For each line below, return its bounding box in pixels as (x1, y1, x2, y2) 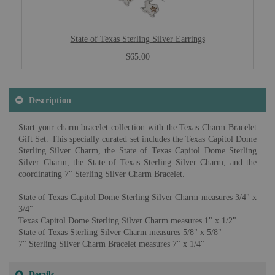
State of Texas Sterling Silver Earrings (70, 34, 205, 44)
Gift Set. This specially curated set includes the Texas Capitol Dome (18, 134, 257, 144)
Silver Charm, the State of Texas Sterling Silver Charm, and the (18, 158, 257, 167)
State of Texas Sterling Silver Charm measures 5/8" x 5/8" (18, 228, 222, 237)
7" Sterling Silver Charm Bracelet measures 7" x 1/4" (18, 239, 204, 249)
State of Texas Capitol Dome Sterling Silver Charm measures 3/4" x (18, 193, 257, 202)
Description (29, 95, 71, 105)
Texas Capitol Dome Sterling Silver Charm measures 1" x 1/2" (18, 216, 236, 225)
